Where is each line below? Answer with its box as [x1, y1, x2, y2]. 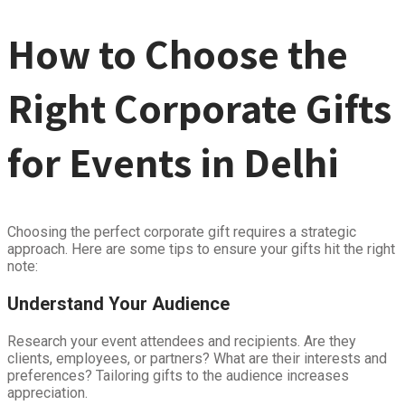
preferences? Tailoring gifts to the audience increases [7, 366, 349, 384]
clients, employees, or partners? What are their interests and [7, 349, 387, 367]
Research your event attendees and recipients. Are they [7, 332, 356, 350]
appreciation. [7, 383, 88, 401]
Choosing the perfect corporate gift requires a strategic [7, 222, 356, 240]
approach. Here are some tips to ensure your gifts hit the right [7, 240, 395, 258]
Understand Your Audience [7, 292, 230, 315]
